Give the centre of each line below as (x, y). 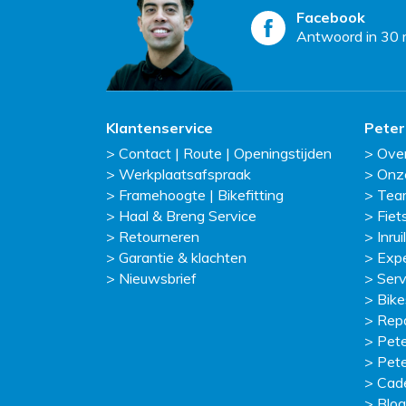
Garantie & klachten (183, 258)
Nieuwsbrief (158, 279)
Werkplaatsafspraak (185, 174)
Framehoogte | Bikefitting (201, 195)
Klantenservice (159, 128)
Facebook (331, 18)
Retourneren (159, 237)
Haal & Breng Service (188, 216)
